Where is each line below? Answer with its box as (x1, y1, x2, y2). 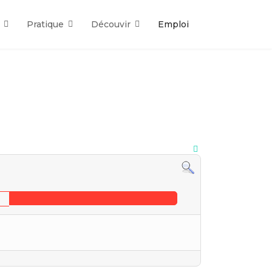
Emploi (158, 19, 189, 30)
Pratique (27, 19, 64, 30)
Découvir (91, 19, 131, 30)
